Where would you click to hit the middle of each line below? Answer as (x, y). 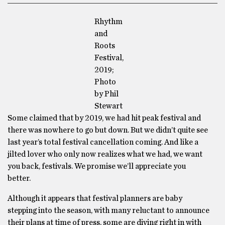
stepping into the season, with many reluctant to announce (108, 210)
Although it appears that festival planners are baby (95, 198)
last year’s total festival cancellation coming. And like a (103, 142)
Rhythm (108, 22)
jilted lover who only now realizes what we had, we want (105, 154)
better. (19, 178)
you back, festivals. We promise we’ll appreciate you (97, 166)
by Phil (106, 94)
